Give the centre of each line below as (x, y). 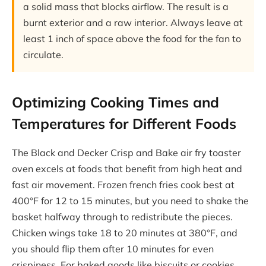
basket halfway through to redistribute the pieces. (122, 216)
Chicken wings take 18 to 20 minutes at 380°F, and (125, 232)
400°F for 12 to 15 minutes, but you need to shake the (130, 200)
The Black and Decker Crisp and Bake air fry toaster (126, 152)
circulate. (43, 55)
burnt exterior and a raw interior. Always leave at (133, 23)
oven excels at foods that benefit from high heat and (127, 168)
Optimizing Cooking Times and (115, 102)
